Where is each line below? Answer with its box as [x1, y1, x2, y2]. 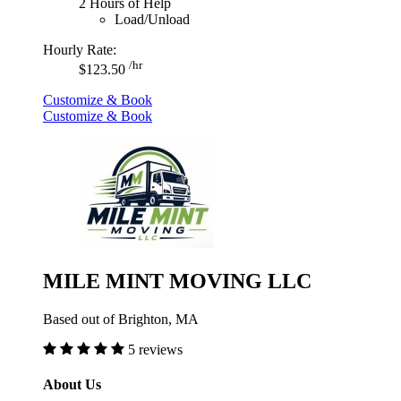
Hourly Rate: [43, 41, 116, 57]
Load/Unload [115, 11, 190, 27]
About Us [43, 377, 101, 393]
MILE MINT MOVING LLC [43, 269, 311, 294]
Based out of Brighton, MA [43, 311, 199, 327]
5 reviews [128, 341, 183, 357]
